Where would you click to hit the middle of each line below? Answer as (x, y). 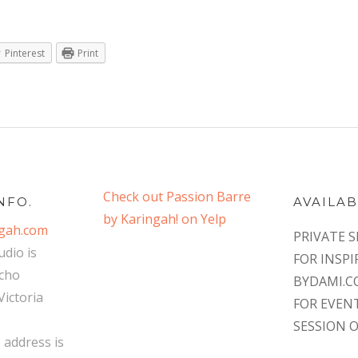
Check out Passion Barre (177, 197)
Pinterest (25, 53)
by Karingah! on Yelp (165, 219)
